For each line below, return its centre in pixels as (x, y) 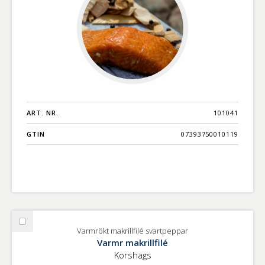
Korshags (132, 255)
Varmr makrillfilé (132, 243)
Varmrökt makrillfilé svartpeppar (132, 231)
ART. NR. (43, 113)
